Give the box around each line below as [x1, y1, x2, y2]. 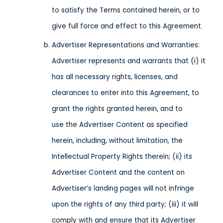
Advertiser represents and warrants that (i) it [52, 56, 206, 66]
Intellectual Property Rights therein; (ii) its [52, 152, 192, 161]
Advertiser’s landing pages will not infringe [52, 184, 194, 193]
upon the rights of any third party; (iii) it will [52, 200, 198, 209]
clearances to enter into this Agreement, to [52, 88, 199, 98]
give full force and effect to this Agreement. [52, 21, 203, 31]
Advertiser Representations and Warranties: [52, 40, 200, 50]
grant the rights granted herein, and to [52, 104, 183, 113]
